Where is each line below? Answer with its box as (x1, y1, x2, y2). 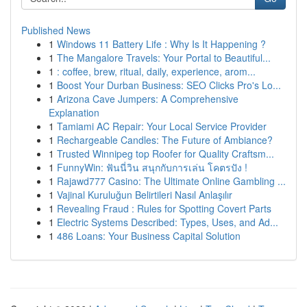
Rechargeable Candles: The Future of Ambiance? (57, 133, 273, 147)
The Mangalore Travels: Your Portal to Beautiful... (57, 51, 271, 64)
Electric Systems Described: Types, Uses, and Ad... (57, 215, 278, 229)
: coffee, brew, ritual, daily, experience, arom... (57, 64, 256, 78)
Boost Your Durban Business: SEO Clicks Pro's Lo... (57, 78, 281, 92)
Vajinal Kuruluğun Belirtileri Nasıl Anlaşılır (57, 188, 232, 201)
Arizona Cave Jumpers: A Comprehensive (57, 92, 238, 106)
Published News (21, 23, 90, 37)
